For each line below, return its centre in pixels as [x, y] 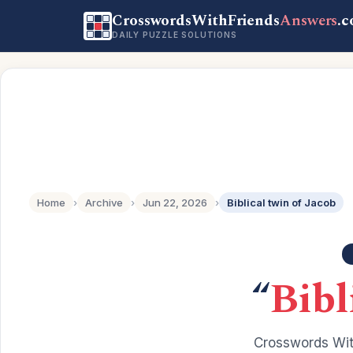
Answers [309, 21]
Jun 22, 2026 [175, 203]
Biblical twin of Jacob [281, 203]
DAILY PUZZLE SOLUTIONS [175, 35]
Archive [104, 203]
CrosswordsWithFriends [196, 21]
